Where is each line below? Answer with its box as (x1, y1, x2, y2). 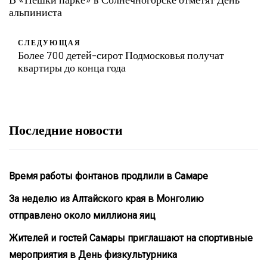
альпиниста (9, 5, 62, 18)
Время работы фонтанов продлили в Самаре (9, 170, 208, 182)
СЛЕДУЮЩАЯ (18, 38, 81, 46)
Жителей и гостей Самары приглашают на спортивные (9, 232, 253, 244)
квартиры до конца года (18, 60, 126, 74)
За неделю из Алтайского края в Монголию (9, 193, 204, 204)
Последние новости (9, 121, 123, 137)
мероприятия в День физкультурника (9, 249, 177, 260)
